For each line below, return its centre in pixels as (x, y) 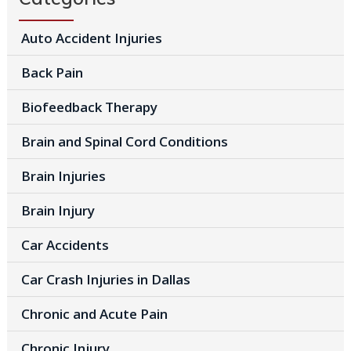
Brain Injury (58, 210)
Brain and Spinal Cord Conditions (124, 141)
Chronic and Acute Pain (94, 313)
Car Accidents (65, 244)
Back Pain (52, 72)
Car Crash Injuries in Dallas (105, 279)
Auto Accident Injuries (91, 38)
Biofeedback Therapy (89, 107)
